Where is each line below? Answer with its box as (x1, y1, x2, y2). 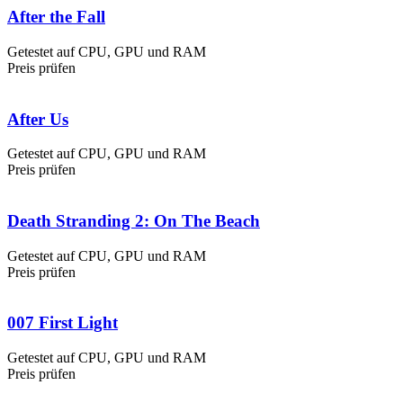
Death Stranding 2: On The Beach (7, 211, 260, 231)
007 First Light (7, 313, 118, 333)
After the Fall (7, 7, 105, 27)
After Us (7, 109, 68, 129)
